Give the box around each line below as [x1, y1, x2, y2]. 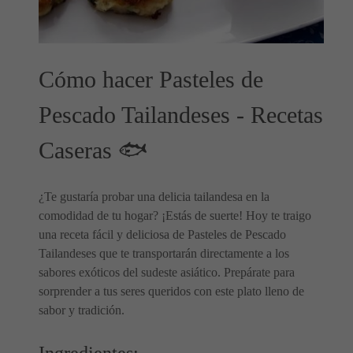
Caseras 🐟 [39, 137, 148, 165]
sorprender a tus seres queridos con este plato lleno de [39, 284, 304, 299]
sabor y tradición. [39, 303, 124, 318]
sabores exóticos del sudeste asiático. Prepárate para [39, 266, 295, 280]
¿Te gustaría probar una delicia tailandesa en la [39, 190, 269, 204]
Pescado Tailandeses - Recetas [39, 102, 323, 129]
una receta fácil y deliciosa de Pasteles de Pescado [39, 228, 286, 242]
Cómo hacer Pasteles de [39, 66, 263, 94]
